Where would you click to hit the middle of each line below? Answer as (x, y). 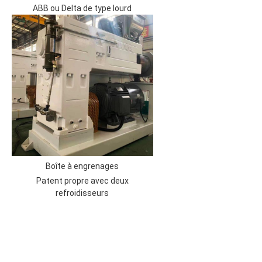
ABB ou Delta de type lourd (82, 8)
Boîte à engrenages (82, 166)
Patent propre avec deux (82, 180)
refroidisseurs (82, 193)
